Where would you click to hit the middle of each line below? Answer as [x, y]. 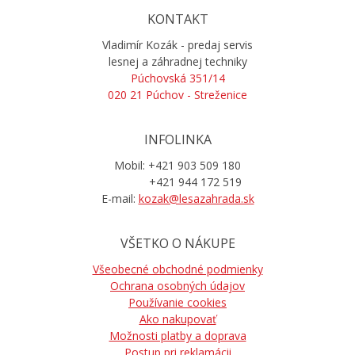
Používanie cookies [177, 302]
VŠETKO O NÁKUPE [177, 243]
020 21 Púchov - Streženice [177, 94]
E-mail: [120, 198]
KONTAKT [177, 19]
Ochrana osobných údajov [177, 285]
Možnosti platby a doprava [177, 335]
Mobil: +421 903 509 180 [177, 165]
